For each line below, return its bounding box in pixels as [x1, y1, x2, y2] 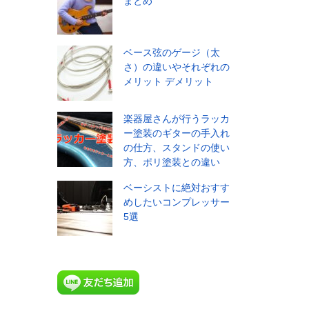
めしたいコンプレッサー [123, 197, 230, 208]
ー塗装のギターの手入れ [123, 128, 230, 139]
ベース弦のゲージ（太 [123, 47, 220, 59]
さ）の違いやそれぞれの [123, 61, 230, 73]
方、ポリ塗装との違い [123, 157, 220, 168]
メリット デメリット [123, 76, 213, 88]
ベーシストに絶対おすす [123, 182, 230, 194]
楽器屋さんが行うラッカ [123, 113, 230, 125]
